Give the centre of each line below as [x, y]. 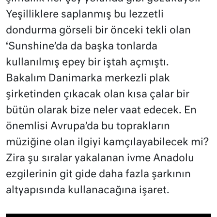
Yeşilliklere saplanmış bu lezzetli [85, 15]
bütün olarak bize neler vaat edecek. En [101, 111]
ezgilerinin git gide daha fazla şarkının [98, 175]
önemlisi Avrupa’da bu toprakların [88, 127]
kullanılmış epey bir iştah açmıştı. [87, 63]
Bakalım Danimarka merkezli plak [88, 79]
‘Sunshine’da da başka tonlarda [82, 47]
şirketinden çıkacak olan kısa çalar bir [98, 95]
